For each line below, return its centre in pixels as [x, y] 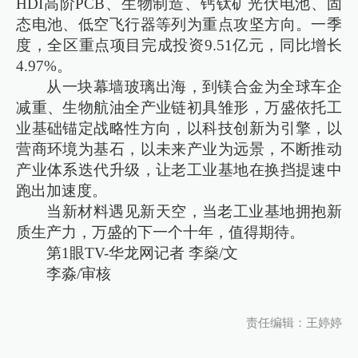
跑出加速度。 [62, 190]
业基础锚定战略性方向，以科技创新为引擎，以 [179, 128]
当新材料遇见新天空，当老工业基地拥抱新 [194, 211]
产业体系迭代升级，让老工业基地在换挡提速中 [179, 169]
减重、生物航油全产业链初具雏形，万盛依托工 [179, 107]
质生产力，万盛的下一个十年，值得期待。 [161, 232]
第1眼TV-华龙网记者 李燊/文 [143, 253]
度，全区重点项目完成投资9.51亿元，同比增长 [179, 45]
